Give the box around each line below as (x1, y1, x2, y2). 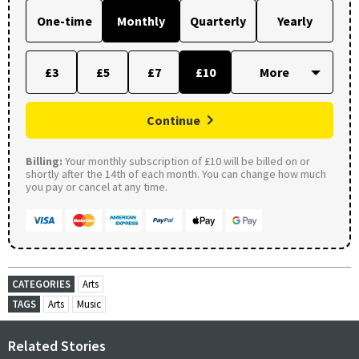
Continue (147, 112, 200, 129)
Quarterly (190, 13, 246, 30)
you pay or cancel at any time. (26, 179, 167, 195)
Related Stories (8, 337, 106, 356)
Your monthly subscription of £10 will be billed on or (63, 154, 310, 169)
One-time (36, 13, 92, 30)
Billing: (26, 154, 63, 169)
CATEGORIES (12, 277, 71, 292)
